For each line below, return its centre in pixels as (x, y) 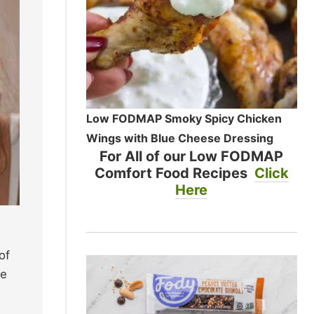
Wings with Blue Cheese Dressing (179, 138)
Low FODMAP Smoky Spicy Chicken (184, 118)
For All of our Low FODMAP (192, 156)
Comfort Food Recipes (174, 173)
